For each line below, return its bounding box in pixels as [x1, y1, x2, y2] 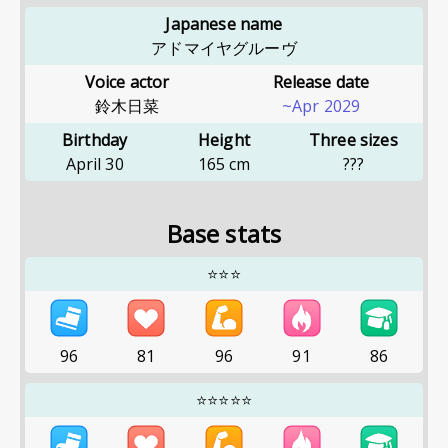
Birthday [62, 129, 128, 151]
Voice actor [84, 71, 170, 93]
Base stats [166, 217, 282, 250]
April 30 [65, 153, 124, 175]
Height [198, 129, 250, 151]
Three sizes [308, 129, 398, 151]
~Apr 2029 [281, 95, 361, 117]
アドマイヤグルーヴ [151, 37, 297, 59]
